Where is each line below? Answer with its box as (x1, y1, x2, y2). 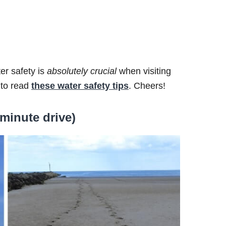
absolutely (47, 66, 88, 76)
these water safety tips (31, 80, 129, 91)
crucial (90, 66, 117, 76)
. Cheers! (129, 80, 165, 91)
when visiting (117, 66, 171, 76)
